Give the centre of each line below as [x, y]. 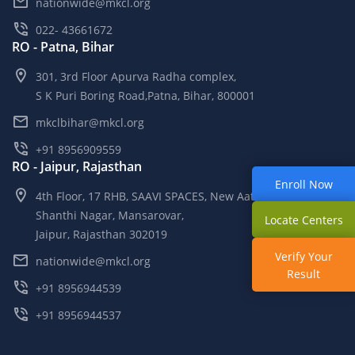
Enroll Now [303, 184]
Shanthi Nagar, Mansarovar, [110, 216]
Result [303, 274]
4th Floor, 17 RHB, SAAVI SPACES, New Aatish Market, [174, 197]
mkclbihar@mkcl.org [90, 123]
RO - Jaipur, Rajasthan [77, 167]
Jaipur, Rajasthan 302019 [101, 235]
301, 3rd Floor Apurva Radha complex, [136, 77]
